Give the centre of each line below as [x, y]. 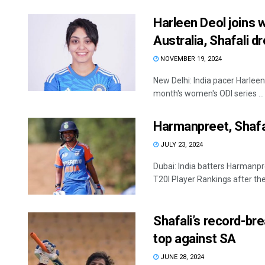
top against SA [195, 239]
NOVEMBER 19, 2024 [190, 59]
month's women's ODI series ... [209, 94]
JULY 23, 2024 [181, 145]
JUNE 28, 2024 [181, 257]
